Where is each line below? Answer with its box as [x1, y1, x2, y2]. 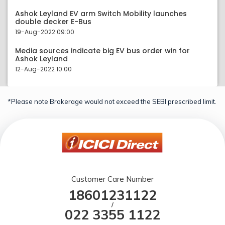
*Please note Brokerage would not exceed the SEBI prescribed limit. [8, 97, 216, 105]
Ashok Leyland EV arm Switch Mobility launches [15, 9, 187, 19]
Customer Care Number [71, 174, 154, 184]
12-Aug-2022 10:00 [15, 65, 72, 73]
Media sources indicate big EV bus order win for [15, 46, 190, 56]
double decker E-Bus [15, 17, 91, 27]
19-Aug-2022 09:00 [15, 28, 74, 36]
